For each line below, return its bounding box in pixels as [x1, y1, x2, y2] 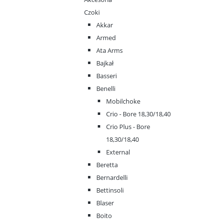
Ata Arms [96, 46, 123, 55]
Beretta [96, 160, 118, 170]
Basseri [96, 71, 117, 81]
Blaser [96, 198, 114, 208]
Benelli [96, 84, 115, 93]
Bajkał [96, 59, 113, 68]
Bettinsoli [96, 186, 124, 195]
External [106, 148, 130, 157]
